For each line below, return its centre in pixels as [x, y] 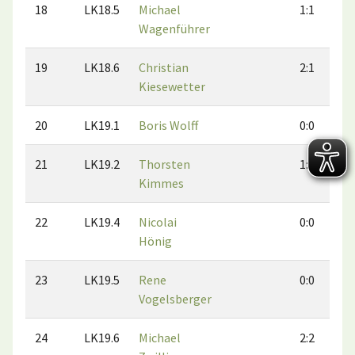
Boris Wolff [168, 125]
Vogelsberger [175, 299]
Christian [164, 67]
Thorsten [164, 164]
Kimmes [161, 183]
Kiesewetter [172, 86]
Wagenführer [174, 29]
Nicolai [158, 222]
